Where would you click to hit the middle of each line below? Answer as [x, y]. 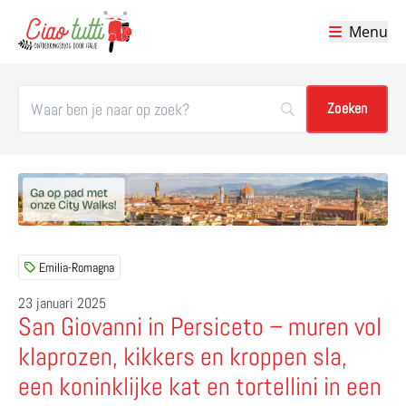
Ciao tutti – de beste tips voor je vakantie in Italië [182, 63]
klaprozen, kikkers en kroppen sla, [183, 356]
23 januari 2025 [62, 303]
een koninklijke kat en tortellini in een [200, 386]
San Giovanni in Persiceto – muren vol [200, 326]
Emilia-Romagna [77, 267]
